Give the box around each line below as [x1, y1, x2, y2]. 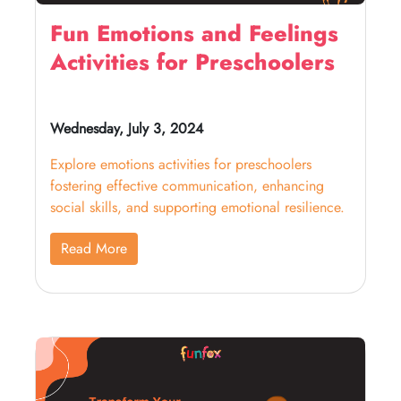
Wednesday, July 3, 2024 [50, 118, 203, 139]
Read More [61, 238, 127, 259]
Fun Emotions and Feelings [50, 17, 338, 49]
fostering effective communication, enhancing [50, 175, 324, 196]
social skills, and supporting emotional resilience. [50, 197, 345, 218]
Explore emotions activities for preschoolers [50, 154, 311, 175]
